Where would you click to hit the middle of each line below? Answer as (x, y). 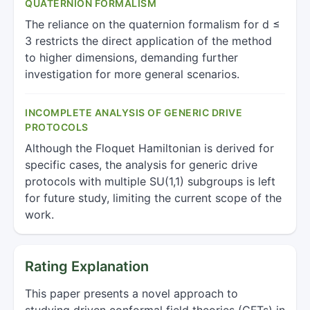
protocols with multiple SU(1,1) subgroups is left (150, 181)
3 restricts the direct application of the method (148, 41)
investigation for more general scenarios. (132, 74)
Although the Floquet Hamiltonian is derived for (149, 148)
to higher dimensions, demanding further (131, 57)
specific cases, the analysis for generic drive (141, 165)
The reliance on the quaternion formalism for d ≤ (153, 24)
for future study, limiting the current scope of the (153, 198)
